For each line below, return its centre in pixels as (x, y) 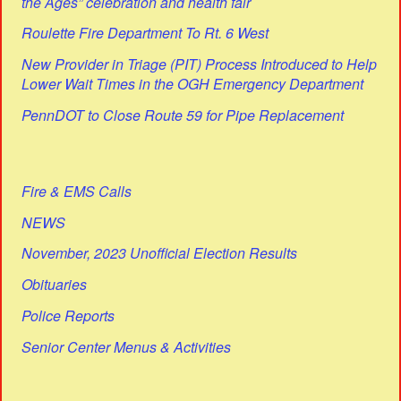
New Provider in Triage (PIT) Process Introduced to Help (200, 64)
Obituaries (55, 285)
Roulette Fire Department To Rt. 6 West (145, 33)
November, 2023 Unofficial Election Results (160, 253)
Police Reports (68, 315)
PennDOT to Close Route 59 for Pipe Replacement (183, 115)
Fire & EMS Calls (77, 191)
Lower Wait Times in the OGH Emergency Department (193, 84)
